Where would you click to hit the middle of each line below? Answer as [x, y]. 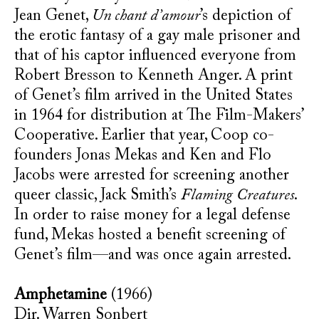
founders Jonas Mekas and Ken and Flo [143, 156]
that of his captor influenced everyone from [155, 56]
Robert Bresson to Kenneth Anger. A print [153, 76]
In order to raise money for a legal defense [152, 216]
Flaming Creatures [237, 196]
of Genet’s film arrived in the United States [153, 96]
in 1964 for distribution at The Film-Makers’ [158, 116]
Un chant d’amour [146, 16]
